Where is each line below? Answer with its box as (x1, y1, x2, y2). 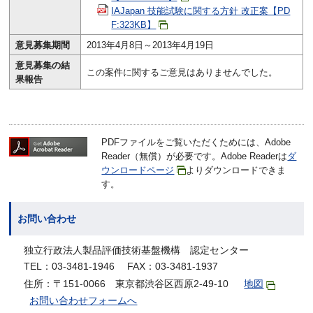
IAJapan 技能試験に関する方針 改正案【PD (111, 6, 291, 16)
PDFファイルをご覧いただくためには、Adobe (101, 136, 291, 147)
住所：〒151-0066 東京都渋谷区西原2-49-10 (24, 277, 239, 289)
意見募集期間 (15, 40, 71, 50)
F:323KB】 (111, 20, 156, 30)
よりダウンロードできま (186, 164, 286, 175)
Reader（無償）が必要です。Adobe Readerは (101, 150, 288, 161)
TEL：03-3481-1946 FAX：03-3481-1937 (24, 260, 219, 272)
